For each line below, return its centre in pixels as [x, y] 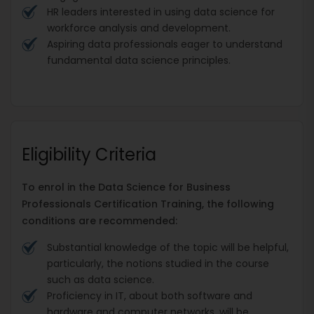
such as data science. [101, 279]
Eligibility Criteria [89, 154]
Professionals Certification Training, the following [148, 204]
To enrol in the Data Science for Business [126, 187]
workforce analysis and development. [139, 28]
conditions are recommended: [100, 220]
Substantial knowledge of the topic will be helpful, [168, 247]
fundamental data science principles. [139, 60]
